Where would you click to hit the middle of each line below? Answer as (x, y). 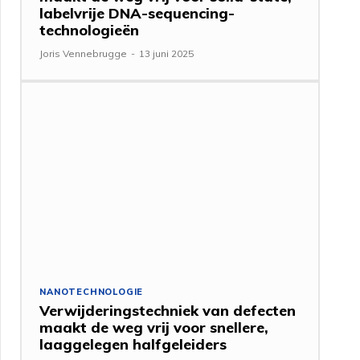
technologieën (90, 30)
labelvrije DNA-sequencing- (137, 13)
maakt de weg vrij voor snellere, (154, 327)
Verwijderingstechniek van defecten (168, 310)
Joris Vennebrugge (84, 53)
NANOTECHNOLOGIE (92, 291)
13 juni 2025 (167, 53)
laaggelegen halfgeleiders (133, 344)
